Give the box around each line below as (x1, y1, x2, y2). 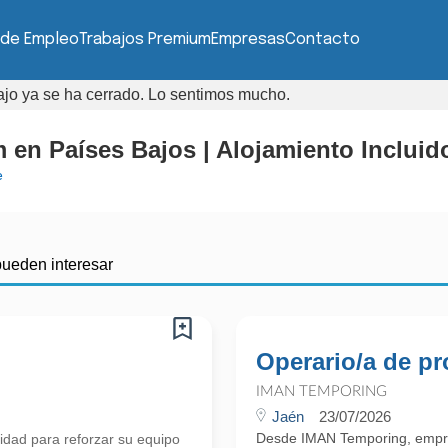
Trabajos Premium (79, 31, 211, 48)
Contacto (285, 31, 360, 48)
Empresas (211, 31, 285, 48)
